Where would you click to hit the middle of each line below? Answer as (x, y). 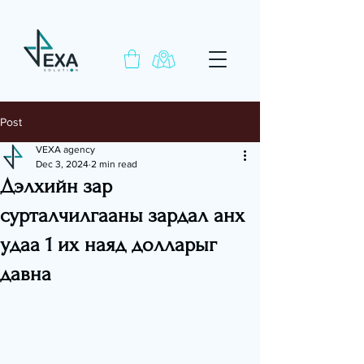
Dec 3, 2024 (62, 164)
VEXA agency (65, 149)
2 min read (114, 164)
